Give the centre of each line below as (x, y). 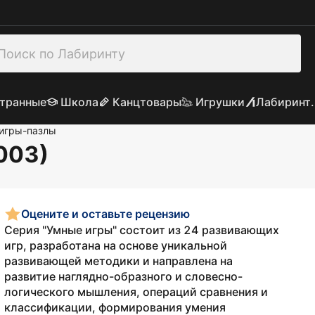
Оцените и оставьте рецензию (105, 213)
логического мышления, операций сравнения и (136, 292)
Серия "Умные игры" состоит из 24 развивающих (142, 230)
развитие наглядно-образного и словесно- (123, 276)
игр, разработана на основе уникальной (116, 245)
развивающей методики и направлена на (118, 261)
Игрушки (220, 102)
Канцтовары (147, 102)
